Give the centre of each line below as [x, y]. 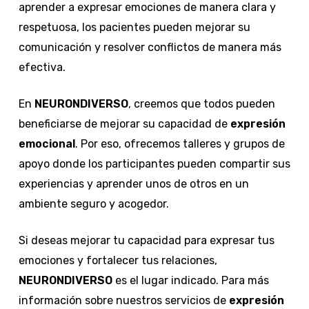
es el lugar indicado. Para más [190, 280]
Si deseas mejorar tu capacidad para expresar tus [146, 240]
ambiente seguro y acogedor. [93, 203]
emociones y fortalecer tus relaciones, [118, 260]
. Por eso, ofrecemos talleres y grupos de [180, 143]
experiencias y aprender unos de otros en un [133, 183]
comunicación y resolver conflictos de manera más [150, 47]
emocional [47, 143]
